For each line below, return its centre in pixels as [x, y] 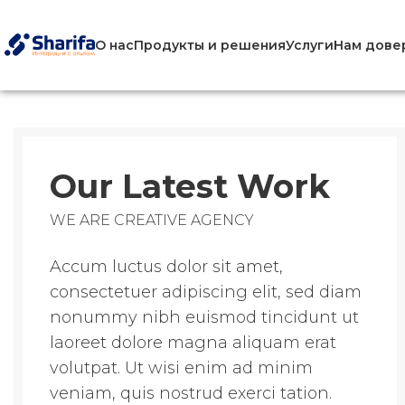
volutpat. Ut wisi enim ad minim [181, 368]
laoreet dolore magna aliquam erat [193, 343]
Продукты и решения [210, 45]
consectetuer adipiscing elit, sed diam [206, 292]
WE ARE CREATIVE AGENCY [152, 221]
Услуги [310, 45]
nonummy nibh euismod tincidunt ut [204, 318]
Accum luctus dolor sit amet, [166, 267]
